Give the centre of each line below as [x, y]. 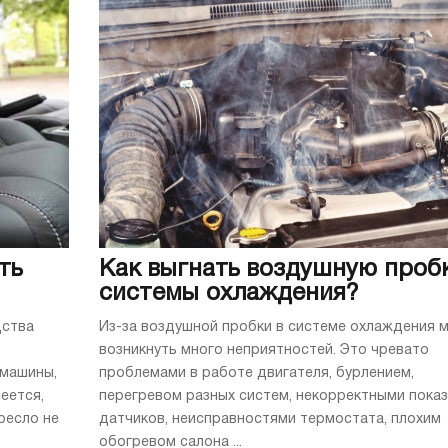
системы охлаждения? [229, 293]
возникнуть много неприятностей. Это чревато [264, 350]
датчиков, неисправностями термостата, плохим [270, 419]
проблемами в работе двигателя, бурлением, [256, 373]
